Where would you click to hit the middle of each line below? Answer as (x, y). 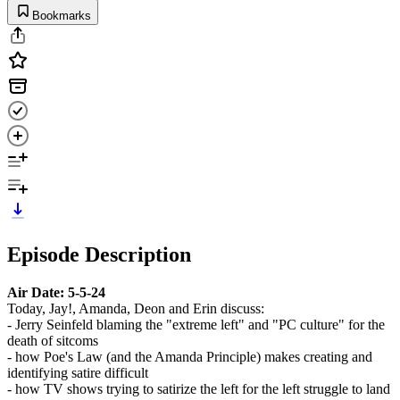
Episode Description (99, 254)
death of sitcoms (53, 340)
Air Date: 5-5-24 (56, 292)
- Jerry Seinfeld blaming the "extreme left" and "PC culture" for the (196, 324)
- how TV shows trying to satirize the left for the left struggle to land (199, 388)
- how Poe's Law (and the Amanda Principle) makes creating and (190, 356)
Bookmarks (62, 15)
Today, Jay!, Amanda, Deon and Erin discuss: (136, 308)
